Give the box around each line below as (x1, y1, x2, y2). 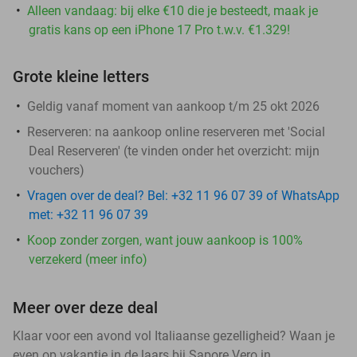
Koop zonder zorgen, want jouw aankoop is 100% (27, 232, 303, 248)
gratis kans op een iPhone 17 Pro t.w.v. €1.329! (29, 22, 290, 37)
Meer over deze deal (13, 297, 158, 317)
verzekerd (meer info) (29, 251, 147, 267)
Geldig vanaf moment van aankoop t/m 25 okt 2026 (27, 98, 320, 114)
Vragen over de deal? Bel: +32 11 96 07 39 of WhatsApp (27, 187, 339, 203)
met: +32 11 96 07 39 (29, 206, 148, 222)
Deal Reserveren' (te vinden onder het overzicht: (29, 143, 295, 159)
